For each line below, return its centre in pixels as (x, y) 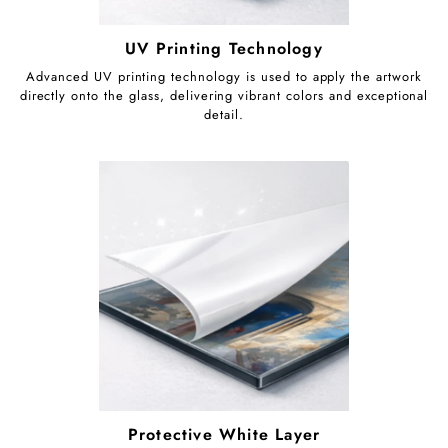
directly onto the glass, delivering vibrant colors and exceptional (224, 96)
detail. (224, 115)
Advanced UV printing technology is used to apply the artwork (224, 77)
